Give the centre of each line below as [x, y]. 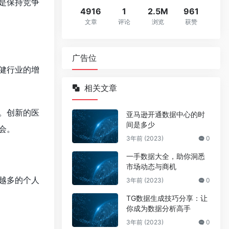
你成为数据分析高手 [158, 208]
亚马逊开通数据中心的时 [166, 114]
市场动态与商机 [151, 166]
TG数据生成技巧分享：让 [167, 198]
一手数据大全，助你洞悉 [166, 156]
